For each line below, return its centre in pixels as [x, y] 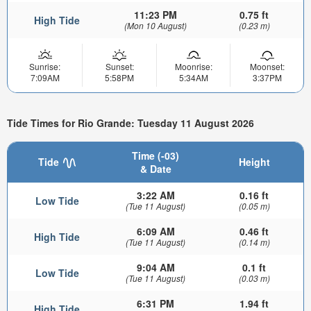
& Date [155, 168]
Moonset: [267, 67]
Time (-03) [155, 155]
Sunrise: [45, 67]
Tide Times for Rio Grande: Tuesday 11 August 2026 [131, 123]
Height [254, 161]
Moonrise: [193, 67]
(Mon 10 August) [155, 26]
